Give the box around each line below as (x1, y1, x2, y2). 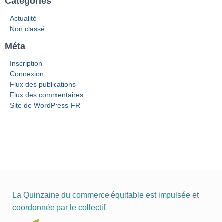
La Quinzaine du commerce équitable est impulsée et (12, 191, 199, 199)
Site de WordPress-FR (10, 101, 80, 109)
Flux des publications (10, 80, 76, 88)
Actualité (10, 14, 37, 22)
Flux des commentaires (10, 91, 83, 99)
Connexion (10, 70, 44, 78)
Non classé (10, 25, 45, 33)
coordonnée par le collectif (12, 203, 105, 212)
